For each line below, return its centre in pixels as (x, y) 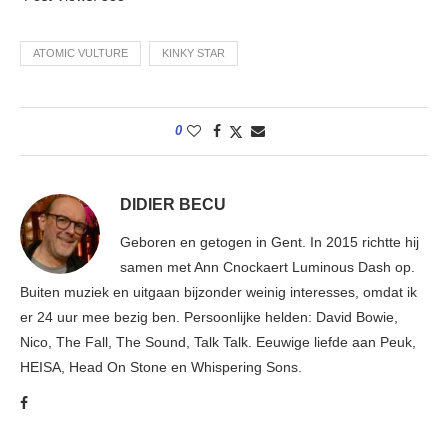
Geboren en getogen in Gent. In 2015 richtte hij (269, 242)
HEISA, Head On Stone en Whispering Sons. (161, 367)
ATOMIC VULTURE (80, 53)
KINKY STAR (193, 53)
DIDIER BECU (173, 205)
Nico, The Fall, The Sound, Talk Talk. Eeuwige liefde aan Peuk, (218, 342)
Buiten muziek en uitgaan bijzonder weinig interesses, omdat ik (218, 292)
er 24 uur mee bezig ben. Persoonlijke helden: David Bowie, (209, 317)
